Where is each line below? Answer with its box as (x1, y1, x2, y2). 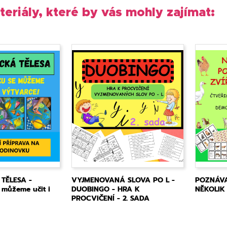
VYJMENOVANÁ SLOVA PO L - (71, 175, 175, 185)
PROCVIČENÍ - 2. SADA (71, 193, 150, 204)
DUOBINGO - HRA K (71, 184, 140, 195)
